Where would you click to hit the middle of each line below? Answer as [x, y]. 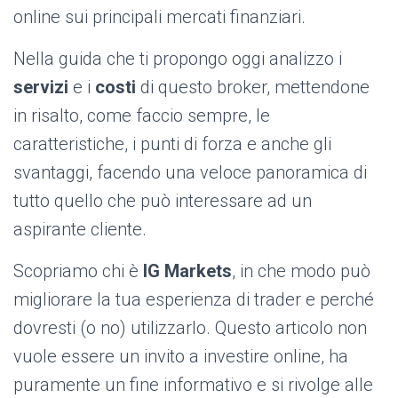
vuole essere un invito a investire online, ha [181, 356]
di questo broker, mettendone [253, 87]
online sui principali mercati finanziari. [159, 17]
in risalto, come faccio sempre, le [142, 115]
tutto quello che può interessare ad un [163, 201]
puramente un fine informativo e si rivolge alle [193, 385]
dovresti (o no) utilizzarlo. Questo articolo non [190, 328]
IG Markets [187, 271]
